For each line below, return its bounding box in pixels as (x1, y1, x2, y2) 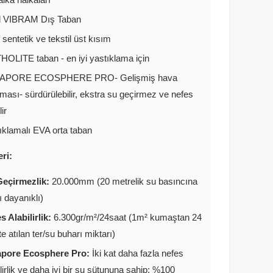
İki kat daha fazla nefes (90, 247, 183, 258)
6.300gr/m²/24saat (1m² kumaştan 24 (51, 211, 202, 222)
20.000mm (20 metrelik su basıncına (49, 175, 197, 186)
